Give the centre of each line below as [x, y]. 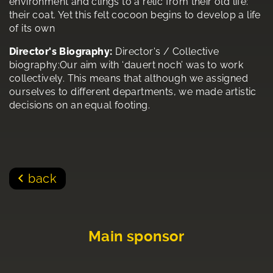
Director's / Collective [167, 52]
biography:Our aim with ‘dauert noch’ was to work [126, 65]
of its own [32, 29]
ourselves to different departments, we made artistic [133, 92]
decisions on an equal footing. [80, 105]
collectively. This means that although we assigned [129, 79]
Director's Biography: [61, 52]
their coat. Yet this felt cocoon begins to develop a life [135, 15]
